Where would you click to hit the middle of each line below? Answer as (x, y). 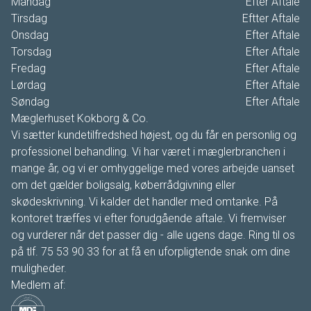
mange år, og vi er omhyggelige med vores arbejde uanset (153, 168)
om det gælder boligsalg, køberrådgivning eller (123, 185)
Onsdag (30, 35)
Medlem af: (38, 285)
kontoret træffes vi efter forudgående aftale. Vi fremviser (149, 218)
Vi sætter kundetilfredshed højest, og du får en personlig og (154, 135)
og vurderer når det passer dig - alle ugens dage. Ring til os (153, 235)
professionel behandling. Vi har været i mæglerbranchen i (148, 152)
